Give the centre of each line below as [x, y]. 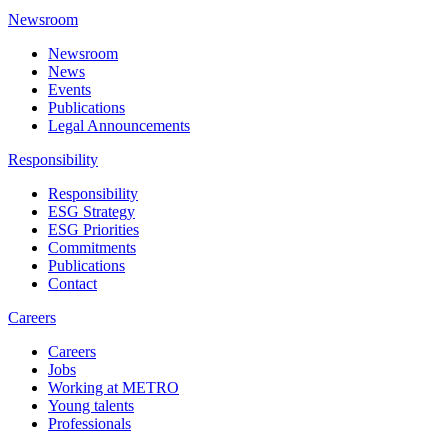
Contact [72, 284]
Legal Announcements [119, 126]
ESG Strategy [91, 212]
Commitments [92, 248]
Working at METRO [113, 388]
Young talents [91, 406]
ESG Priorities [93, 230]
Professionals [89, 424]
